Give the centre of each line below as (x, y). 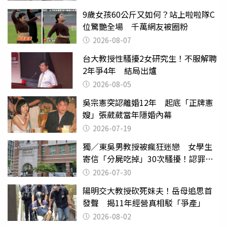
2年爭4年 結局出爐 (120, 71)
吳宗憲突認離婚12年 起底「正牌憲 (148, 103)
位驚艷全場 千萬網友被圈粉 (135, 27)
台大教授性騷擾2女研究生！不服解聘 (150, 59)
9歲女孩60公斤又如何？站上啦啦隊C (149, 14)
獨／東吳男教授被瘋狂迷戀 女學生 (147, 147)
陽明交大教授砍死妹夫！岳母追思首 (147, 191)
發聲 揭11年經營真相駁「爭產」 (144, 203)
